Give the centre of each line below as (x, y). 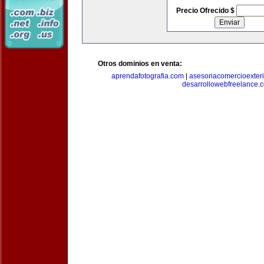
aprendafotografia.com (148, 76)
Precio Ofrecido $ (206, 11)
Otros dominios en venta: (140, 64)
